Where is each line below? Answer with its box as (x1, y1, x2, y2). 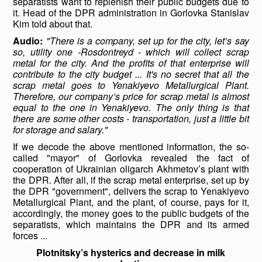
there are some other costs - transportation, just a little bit (13, 112, 249, 125)
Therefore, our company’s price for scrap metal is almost (13, 89, 249, 103)
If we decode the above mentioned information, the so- (13, 140, 249, 153)
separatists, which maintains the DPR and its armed (13, 218, 249, 231)
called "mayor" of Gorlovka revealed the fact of (13, 151, 249, 164)
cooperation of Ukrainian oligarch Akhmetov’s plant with (13, 162, 249, 175)
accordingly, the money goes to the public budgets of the (13, 206, 249, 220)
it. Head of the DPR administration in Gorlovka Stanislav (13, 6, 249, 19)
